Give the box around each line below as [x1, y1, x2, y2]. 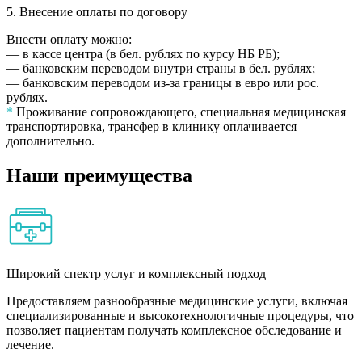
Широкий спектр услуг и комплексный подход [6, 267, 266, 281]
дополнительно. [6, 133, 95, 148]
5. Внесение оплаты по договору [6, 4, 187, 19]
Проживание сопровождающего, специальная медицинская [13, 104, 346, 119]
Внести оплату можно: [6, 32, 132, 46]
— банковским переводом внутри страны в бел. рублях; [6, 61, 315, 75]
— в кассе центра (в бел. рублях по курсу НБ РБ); [6, 46, 280, 61]
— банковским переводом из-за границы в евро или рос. [6, 75, 319, 90]
